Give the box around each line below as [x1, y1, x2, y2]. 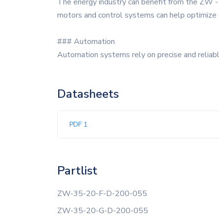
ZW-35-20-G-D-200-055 [57, 205, 148, 216]
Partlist [57, 163, 97, 178]
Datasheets [57, 86, 119, 102]
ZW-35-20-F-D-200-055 [57, 188, 147, 199]
